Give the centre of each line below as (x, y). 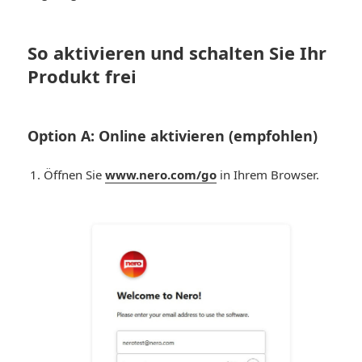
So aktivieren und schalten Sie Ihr (177, 52)
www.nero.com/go (161, 174)
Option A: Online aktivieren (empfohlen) (173, 135)
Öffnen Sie (75, 174)
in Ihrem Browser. (268, 174)
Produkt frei (82, 76)
